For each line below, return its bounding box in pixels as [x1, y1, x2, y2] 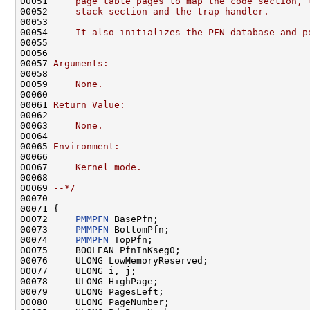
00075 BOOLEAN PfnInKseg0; [20, 244, 181, 255]
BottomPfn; [109, 224, 170, 235]
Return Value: [53, 99, 125, 110]
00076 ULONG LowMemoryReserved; [20, 255, 208, 266]
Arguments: [53, 57, 109, 69]
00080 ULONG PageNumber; [20, 296, 170, 307]
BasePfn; [109, 213, 158, 224]
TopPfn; [109, 234, 153, 245]
